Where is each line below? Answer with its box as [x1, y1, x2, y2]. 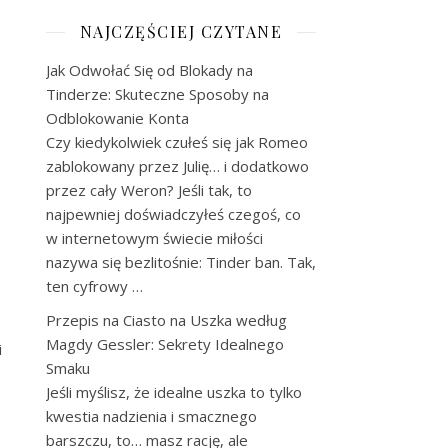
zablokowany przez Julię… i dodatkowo [46, 156, 309, 176]
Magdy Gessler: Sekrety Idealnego [46, 334, 284, 354]
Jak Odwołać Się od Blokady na [46, 60, 253, 80]
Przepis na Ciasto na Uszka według [46, 310, 287, 330]
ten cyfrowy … [46, 276, 143, 296]
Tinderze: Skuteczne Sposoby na [46, 84, 269, 104]
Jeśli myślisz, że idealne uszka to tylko [46, 382, 302, 402]
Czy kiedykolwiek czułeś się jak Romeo [46, 132, 308, 152]
